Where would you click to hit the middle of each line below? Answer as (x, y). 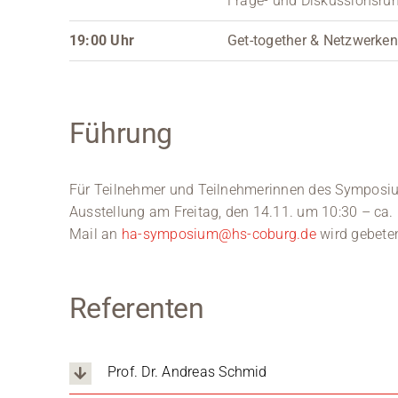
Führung (120, 133)
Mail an (95, 234)
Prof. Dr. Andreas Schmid (187, 372)
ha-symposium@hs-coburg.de (219, 234)
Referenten (136, 308)
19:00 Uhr (102, 40)
